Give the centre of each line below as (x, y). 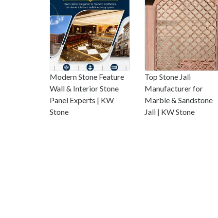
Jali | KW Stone (170, 112)
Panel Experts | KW (82, 100)
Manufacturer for (174, 89)
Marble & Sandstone (179, 100)
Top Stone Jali (168, 77)
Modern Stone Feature (87, 77)
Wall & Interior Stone (84, 89)
